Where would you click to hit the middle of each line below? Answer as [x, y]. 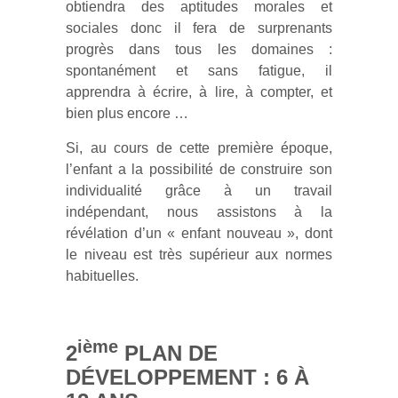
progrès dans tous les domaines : [199, 49]
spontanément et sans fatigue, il [199, 71]
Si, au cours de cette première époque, [199, 148]
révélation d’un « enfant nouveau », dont [199, 233]
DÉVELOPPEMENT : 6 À [187, 377]
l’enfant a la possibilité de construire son [199, 169]
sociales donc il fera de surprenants [199, 28]
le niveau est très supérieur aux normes [199, 255]
